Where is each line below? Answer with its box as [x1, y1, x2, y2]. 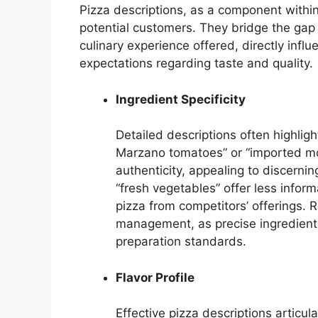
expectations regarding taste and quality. [79, 56, 313, 71]
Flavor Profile [116, 270, 194, 285]
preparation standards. [116, 234, 246, 249]
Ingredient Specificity [116, 92, 246, 106]
